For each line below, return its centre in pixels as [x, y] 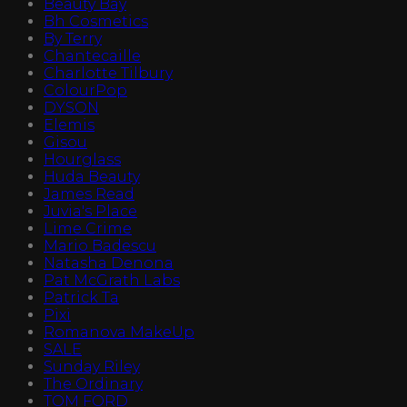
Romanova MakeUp [119, 332]
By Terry [73, 38]
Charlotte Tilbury [108, 73]
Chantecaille [92, 55]
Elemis [69, 124]
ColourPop [85, 90]
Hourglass [82, 159]
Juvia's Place [90, 211]
